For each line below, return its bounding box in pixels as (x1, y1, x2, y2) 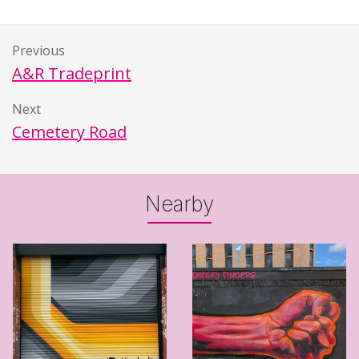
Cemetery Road (12, 120, 127, 143)
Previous (12, 41, 65, 59)
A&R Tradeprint (12, 62, 131, 84)
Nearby (145, 191, 214, 216)
